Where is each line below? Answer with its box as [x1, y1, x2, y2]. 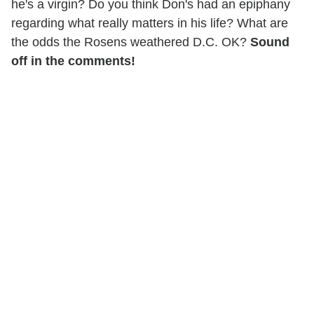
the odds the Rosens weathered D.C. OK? [11, 34, 250, 49]
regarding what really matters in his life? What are [11, 15, 288, 30]
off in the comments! [11, 53, 135, 68]
